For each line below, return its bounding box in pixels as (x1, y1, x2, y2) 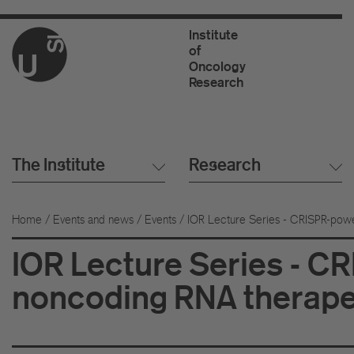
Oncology (188, 58, 246, 74)
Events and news (53, 212, 134, 227)
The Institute (12, 154, 105, 175)
